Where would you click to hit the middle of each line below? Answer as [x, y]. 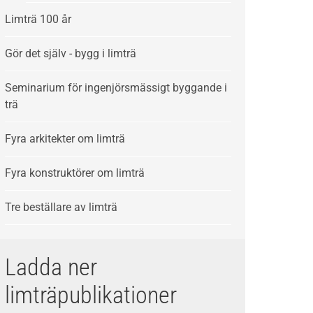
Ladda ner [51, 267]
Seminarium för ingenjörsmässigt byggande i [116, 88]
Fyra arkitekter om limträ [65, 139]
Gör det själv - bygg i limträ [71, 53]
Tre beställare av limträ [61, 207]
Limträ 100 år [38, 19]
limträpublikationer [91, 295]
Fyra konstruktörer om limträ [75, 173]
